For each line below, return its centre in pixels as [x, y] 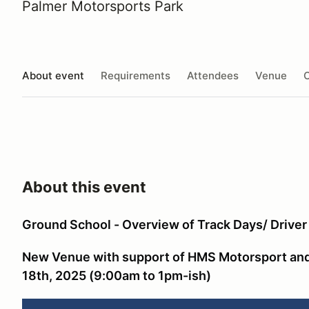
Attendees [213, 75]
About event [53, 75]
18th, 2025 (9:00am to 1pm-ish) [117, 276]
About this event [84, 187]
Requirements [136, 75]
